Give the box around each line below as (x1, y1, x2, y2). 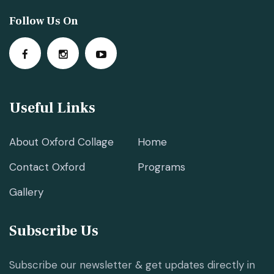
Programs (137, 160, 185, 174)
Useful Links (9, 98, 95, 117)
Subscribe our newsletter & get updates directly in (9, 257, 255, 272)
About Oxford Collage (9, 135, 114, 149)
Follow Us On (9, 13, 78, 28)
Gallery (9, 185, 43, 199)
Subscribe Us (9, 221, 98, 240)
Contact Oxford (9, 160, 85, 174)
